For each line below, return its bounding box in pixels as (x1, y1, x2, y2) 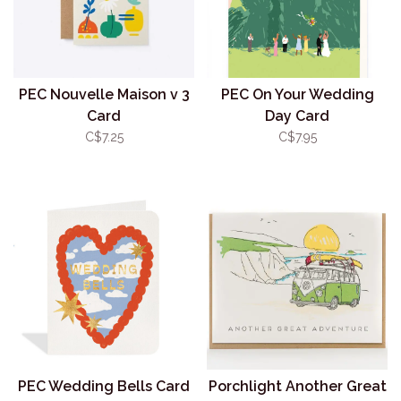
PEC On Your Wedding (220, 86, 374, 103)
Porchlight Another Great (208, 378, 387, 395)
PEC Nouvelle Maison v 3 (18, 86, 190, 103)
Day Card (265, 107, 329, 124)
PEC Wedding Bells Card (18, 378, 190, 395)
